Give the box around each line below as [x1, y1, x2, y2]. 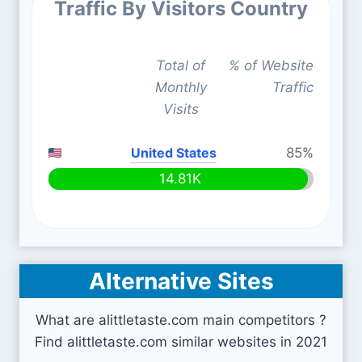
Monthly [154, 79, 207, 95]
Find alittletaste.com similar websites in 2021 [35, 334, 327, 350]
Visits [162, 101, 199, 117]
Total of [156, 57, 206, 74]
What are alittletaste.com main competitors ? [36, 312, 326, 328]
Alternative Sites [88, 267, 274, 295]
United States [131, 145, 217, 161]
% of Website [228, 57, 314, 74]
